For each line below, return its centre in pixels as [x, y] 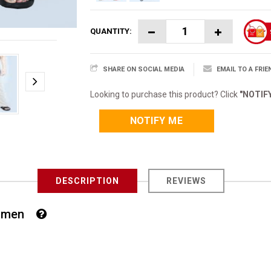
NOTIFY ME [156, 120]
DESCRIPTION [87, 181]
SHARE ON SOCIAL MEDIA [143, 69]
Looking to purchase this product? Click [165, 94]
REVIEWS [186, 181]
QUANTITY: [111, 31]
